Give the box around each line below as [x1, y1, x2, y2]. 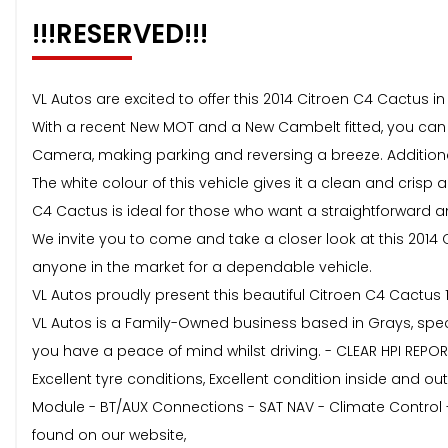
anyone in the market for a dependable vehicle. [32, 257, 372, 278]
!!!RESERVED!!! [32, 16, 208, 53]
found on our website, [32, 425, 186, 446]
